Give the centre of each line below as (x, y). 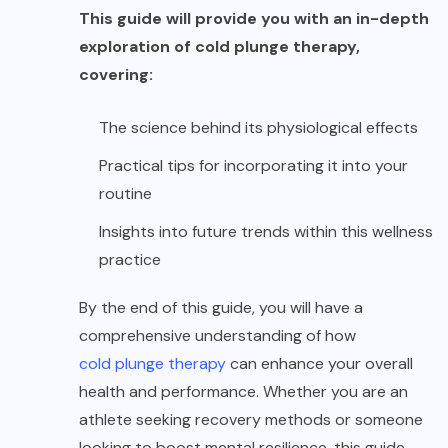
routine (125, 193)
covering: (116, 74)
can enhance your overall (319, 363)
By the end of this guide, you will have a (221, 307)
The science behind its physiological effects (258, 127)
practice (130, 259)
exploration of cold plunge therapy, (219, 46)
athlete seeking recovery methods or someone (251, 419)
